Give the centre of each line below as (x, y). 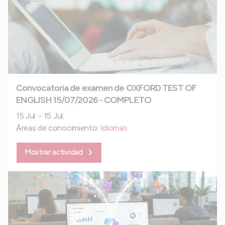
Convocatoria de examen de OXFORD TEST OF (106, 88)
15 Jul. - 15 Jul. (40, 116)
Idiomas (114, 128)
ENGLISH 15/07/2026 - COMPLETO (84, 100)
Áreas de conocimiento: (58, 128)
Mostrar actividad (54, 152)
